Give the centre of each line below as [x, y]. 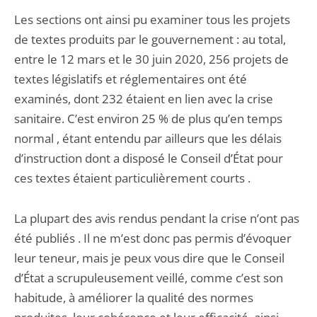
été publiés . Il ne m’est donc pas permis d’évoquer [153, 238]
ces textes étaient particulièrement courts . [132, 178]
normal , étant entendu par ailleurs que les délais [148, 138]
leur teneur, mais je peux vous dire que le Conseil [149, 258]
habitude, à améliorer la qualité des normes [134, 298]
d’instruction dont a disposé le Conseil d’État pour [149, 158]
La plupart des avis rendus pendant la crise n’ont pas [157, 218]
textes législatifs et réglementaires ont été [131, 79]
